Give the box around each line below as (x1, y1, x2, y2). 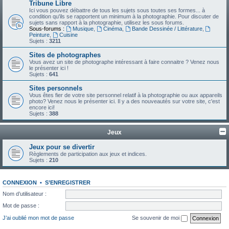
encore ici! (29, 104, 55, 110)
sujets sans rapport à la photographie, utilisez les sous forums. (29, 19, 184, 26)
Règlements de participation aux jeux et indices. (29, 151, 147, 157)
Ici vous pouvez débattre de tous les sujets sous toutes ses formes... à (29, 7, 205, 13)
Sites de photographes (29, 51, 101, 59)
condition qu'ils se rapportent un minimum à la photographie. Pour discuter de (29, 13, 219, 19)
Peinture (29, 32, 50, 38)
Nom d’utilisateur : (3, 190, 47, 197)
